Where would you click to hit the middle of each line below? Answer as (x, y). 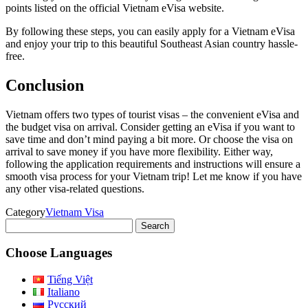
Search (20, 223)
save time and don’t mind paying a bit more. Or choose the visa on (149, 139)
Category (25, 212)
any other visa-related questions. (75, 188)
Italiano (63, 292)
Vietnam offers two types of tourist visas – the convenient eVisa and (152, 114)
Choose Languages (59, 253)
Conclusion (45, 85)
